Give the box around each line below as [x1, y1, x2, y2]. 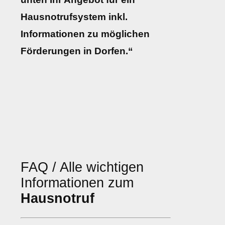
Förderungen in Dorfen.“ [21, 46, 133, 57]
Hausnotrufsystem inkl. [21, 12, 128, 23]
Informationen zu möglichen [21, 29, 150, 40]
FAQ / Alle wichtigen [21, 159, 144, 175]
